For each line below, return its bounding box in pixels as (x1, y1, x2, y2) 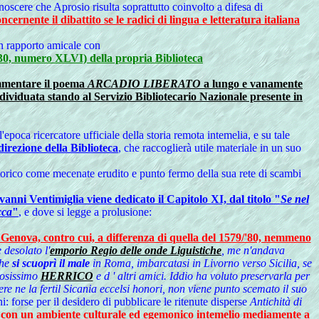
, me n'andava (221, 244, 285, 256)
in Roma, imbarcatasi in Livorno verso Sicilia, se (89, 257, 312, 269)
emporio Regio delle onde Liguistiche (50, 244, 221, 256)
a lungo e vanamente (201, 78, 303, 90)
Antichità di (250, 296, 302, 308)
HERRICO (40, 270, 93, 282)
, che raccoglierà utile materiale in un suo (118, 142, 301, 154)
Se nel (280, 193, 309, 205)
